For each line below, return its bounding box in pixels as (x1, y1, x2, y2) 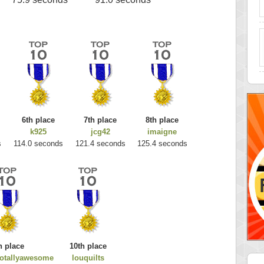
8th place (146, 115, 179, 125)
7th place (84, 115, 117, 125)
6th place (22, 115, 55, 125)
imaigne (147, 127, 177, 137)
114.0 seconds (14, 139, 63, 148)
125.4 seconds (137, 139, 187, 148)
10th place (69, 242, 107, 251)
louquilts (71, 253, 104, 263)
